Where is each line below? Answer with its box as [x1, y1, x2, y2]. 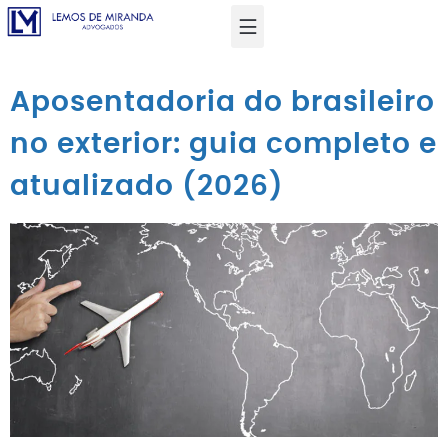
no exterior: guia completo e [10, 124, 437, 163]
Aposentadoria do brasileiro [10, 82, 435, 121]
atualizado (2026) [10, 166, 284, 205]
